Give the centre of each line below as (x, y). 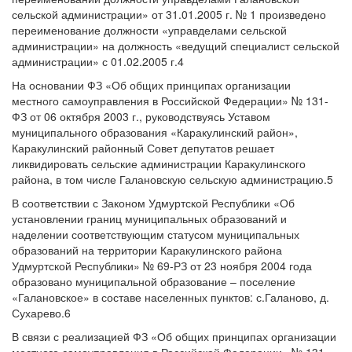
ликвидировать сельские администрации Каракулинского (159, 163)
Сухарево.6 (41, 313)
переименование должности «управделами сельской (149, 30)
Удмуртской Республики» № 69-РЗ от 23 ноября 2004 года (162, 266)
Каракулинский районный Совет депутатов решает (143, 148)
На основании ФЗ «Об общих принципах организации (151, 85)
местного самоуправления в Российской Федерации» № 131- (170, 101)
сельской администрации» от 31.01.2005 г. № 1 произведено (169, 14)
